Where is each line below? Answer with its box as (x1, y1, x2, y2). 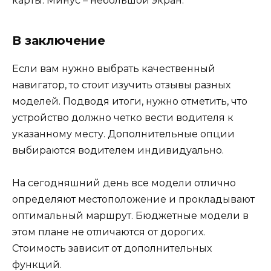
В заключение (12, 33, 105, 48)
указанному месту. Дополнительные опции (12, 128, 235, 140)
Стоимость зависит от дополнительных (12, 243, 212, 255)
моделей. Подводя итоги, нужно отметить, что (12, 95, 247, 107)
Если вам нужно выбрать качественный (12, 62, 215, 74)
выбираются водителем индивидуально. (12, 144, 224, 156)
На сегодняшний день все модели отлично (12, 177, 236, 189)
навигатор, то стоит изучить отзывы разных (12, 79, 230, 91)
